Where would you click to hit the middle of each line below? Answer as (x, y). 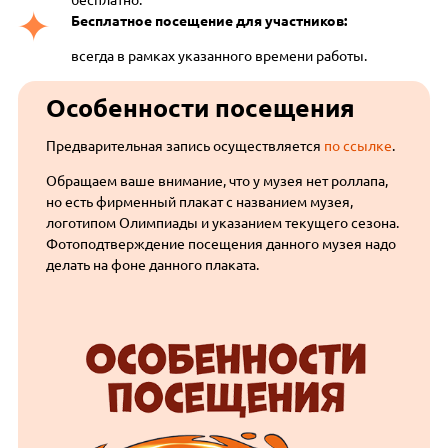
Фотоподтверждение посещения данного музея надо (221, 244)
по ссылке (358, 146)
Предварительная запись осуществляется (185, 146)
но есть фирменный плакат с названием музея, (200, 202)
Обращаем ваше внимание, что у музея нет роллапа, (217, 181)
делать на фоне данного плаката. (153, 265)
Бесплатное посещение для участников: (208, 21)
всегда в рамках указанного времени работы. (218, 56)
